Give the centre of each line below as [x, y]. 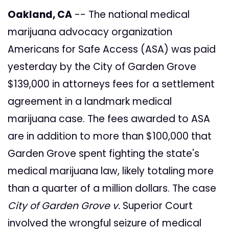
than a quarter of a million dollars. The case [112, 189]
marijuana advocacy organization [90, 32]
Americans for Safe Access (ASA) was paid [112, 50]
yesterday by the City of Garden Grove [102, 67]
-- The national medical [131, 15]
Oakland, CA [40, 15]
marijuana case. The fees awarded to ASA [109, 119]
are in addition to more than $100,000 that [110, 136]
